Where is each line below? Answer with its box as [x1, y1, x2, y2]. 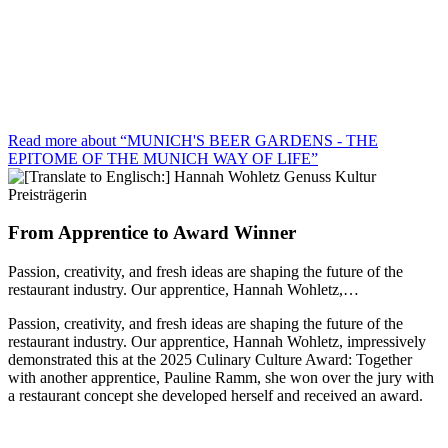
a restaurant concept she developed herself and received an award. [8, 387, 423, 405]
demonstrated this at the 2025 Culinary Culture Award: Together [8, 351, 412, 369]
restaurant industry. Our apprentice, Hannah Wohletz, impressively [8, 333, 426, 351]
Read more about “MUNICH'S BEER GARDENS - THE [8, 131, 378, 149]
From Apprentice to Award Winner [8, 222, 296, 244]
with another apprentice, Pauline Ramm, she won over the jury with [8, 369, 434, 387]
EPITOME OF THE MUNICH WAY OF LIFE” [8, 149, 318, 167]
